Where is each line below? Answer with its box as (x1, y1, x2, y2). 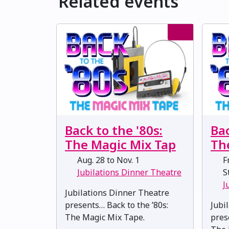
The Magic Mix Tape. (65, 212, 145, 223)
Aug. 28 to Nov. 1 (75, 154, 140, 166)
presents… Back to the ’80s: (65, 199, 168, 211)
